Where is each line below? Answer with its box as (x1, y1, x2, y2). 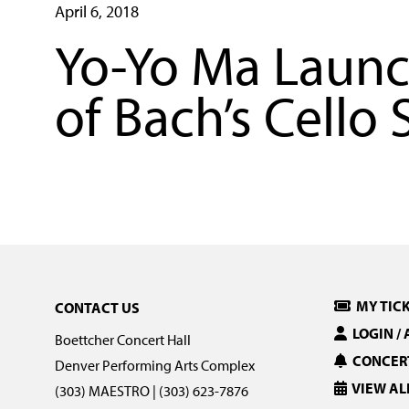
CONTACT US (55, 299, 140, 318)
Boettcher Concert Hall (55, 330, 191, 350)
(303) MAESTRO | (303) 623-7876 (55, 382, 248, 401)
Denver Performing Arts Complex (55, 356, 255, 375)
